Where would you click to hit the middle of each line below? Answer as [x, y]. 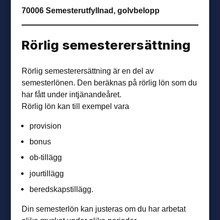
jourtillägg [47, 173]
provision [46, 126]
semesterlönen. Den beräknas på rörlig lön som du [110, 82]
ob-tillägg [46, 157]
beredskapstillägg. [62, 189]
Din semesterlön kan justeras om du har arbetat [104, 209]
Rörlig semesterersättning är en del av [88, 70]
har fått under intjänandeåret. [72, 94]
